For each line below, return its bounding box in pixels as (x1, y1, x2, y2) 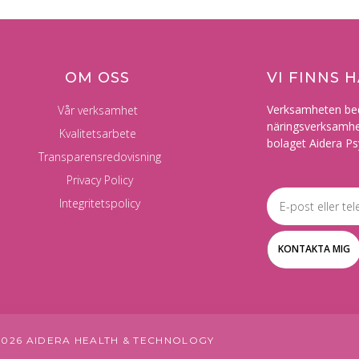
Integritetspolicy (58, 196, 140, 212)
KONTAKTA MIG (277, 242, 350, 256)
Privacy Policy (66, 172, 133, 188)
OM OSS (65, 69, 131, 87)
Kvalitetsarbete (58, 126, 136, 142)
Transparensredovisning (38, 149, 161, 165)
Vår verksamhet (57, 103, 138, 119)
